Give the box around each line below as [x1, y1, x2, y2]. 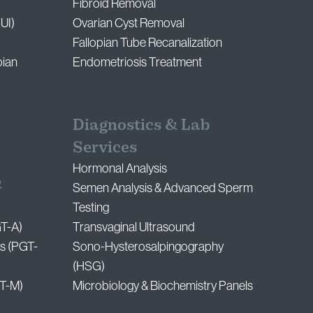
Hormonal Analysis [73, 161, 168, 176]
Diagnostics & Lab [73, 115, 211, 135]
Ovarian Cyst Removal [73, 16, 185, 31]
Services [73, 138, 138, 157]
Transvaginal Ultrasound [73, 220, 196, 235]
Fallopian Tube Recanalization [73, 36, 223, 50]
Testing [73, 201, 110, 215]
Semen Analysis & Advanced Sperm [73, 181, 254, 196]
